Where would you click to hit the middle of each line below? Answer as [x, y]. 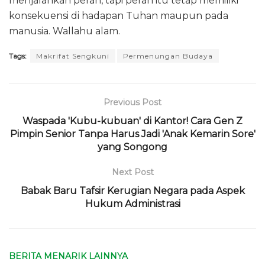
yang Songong [132, 147]
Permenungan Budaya [168, 56]
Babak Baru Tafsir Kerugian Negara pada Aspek [132, 190]
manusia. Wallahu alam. [64, 31]
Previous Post [132, 102]
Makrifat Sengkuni [73, 56]
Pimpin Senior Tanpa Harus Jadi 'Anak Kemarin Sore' [132, 134]
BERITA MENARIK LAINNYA [68, 256]
